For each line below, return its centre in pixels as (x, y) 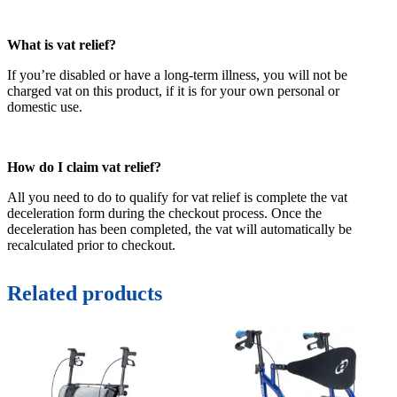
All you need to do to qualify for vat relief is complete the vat (177, 198)
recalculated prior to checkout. (91, 245)
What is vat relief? (62, 45)
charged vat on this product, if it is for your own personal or (173, 91)
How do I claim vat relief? (84, 167)
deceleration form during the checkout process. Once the (164, 214)
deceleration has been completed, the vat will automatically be (179, 230)
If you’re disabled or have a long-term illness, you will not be (177, 75)
